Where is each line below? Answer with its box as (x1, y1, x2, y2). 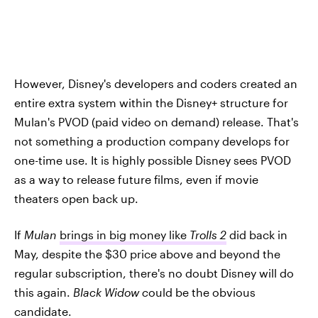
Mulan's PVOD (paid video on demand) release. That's (14, 115, 299, 128)
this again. (14, 285, 73, 299)
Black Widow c (73, 285, 148, 299)
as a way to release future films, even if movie (14, 172, 258, 186)
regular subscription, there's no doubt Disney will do (14, 266, 294, 280)
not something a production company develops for (14, 134, 290, 148)
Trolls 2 (190, 228, 226, 241)
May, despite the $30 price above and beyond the (14, 247, 280, 261)
